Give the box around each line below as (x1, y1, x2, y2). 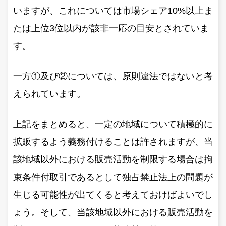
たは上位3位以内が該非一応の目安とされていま (13, 23, 209, 33)
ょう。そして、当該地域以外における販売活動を (13, 207, 213, 217)
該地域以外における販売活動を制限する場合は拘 (13, 154, 213, 164)
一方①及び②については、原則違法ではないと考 (13, 71, 213, 81)
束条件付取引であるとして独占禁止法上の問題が (13, 172, 213, 182)
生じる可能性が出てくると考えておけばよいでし (13, 189, 213, 200)
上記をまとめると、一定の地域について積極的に (13, 119, 213, 129)
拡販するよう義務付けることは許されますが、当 (13, 136, 213, 147)
